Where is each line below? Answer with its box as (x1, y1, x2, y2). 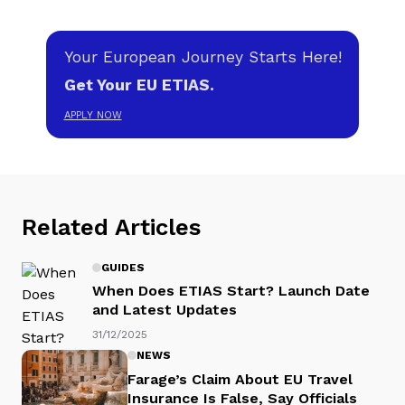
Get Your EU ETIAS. (63, 75, 214, 94)
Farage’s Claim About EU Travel (127, 370, 353, 388)
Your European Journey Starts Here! (63, 48, 342, 67)
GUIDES (101, 260, 146, 274)
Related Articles (22, 213, 201, 241)
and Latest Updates (92, 301, 238, 319)
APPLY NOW (63, 108, 122, 121)
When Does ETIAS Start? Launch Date (92, 282, 371, 300)
